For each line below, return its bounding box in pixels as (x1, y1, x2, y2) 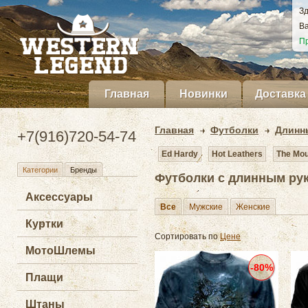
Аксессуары (25, 191, 93, 203)
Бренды (70, 166, 97, 174)
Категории (23, 166, 58, 174)
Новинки (179, 88, 228, 100)
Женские (236, 202, 270, 212)
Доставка (255, 88, 306, 100)
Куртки (25, 218, 63, 230)
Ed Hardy (162, 149, 198, 159)
